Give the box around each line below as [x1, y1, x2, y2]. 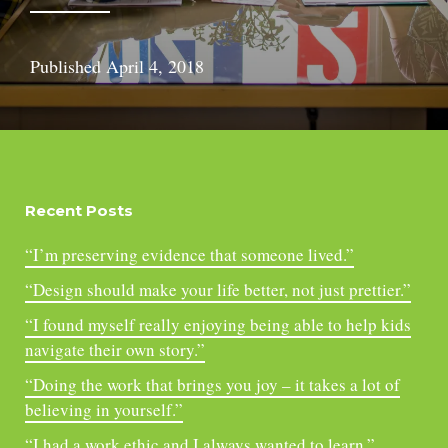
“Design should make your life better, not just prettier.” [25, 278, 411, 301]
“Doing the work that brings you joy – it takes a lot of [25, 373, 400, 396]
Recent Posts [25, 201, 133, 220]
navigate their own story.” [25, 338, 205, 361]
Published [30, 54, 106, 78]
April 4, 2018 [106, 54, 204, 78]
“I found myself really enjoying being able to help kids [25, 313, 411, 336]
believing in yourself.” [25, 398, 183, 421]
